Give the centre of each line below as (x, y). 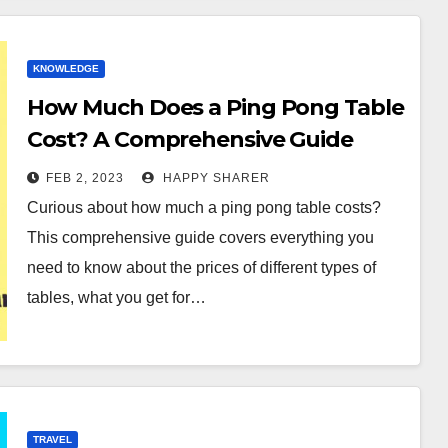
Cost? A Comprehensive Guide (189, 139)
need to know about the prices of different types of (201, 267)
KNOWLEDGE (65, 68)
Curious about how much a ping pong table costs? (203, 207)
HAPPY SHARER (214, 178)
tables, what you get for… (116, 297)
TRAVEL (52, 439)
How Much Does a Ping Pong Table (215, 107)
